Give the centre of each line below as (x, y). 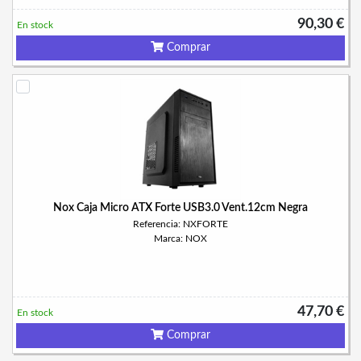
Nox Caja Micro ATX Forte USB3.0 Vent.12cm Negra (180, 208)
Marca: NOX (180, 239)
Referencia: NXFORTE (180, 224)
